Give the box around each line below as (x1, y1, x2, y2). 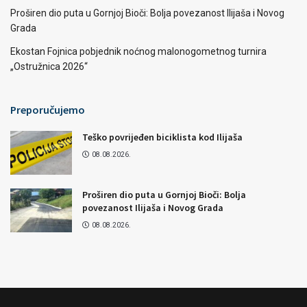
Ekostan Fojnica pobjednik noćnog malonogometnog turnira (10, 45, 267, 57)
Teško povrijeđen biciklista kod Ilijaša (82, 130, 243, 143)
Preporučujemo (10, 102, 85, 116)
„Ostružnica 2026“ (10, 60, 88, 72)
